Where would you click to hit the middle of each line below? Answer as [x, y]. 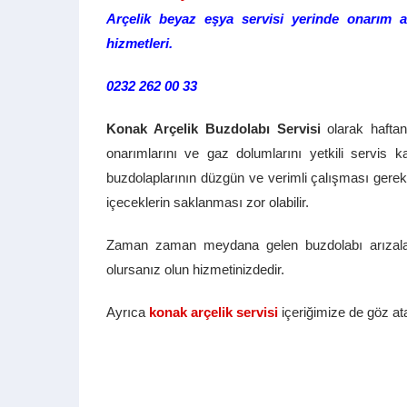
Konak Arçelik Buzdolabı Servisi [213, 128]
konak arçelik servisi [213, 312]
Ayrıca [128, 312]
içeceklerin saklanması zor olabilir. [208, 202]
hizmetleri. [139, 43]
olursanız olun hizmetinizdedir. [195, 269]
